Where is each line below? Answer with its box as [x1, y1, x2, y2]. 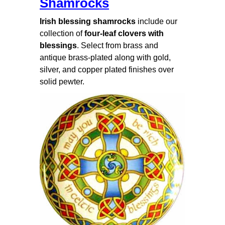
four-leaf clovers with [84, 29, 164, 38]
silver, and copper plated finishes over [40, 65, 174, 74]
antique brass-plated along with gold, [40, 53, 171, 62]
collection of [40, 29, 84, 38]
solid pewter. [40, 77, 84, 86]
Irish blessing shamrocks [40, 17, 136, 26]
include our [136, 17, 177, 26]
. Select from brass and [77, 41, 158, 50]
